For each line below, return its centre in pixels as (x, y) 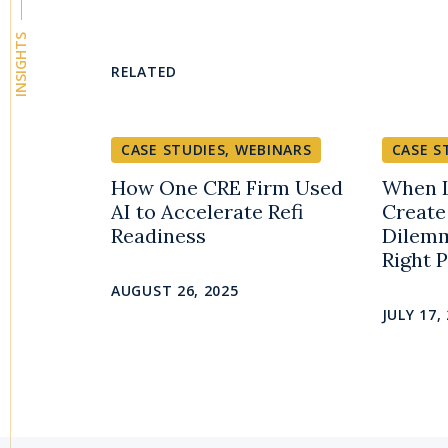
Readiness (158, 236)
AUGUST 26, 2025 (175, 291)
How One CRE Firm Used (227, 188)
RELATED (144, 72)
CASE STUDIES (173, 150)
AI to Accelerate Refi (207, 212)
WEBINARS (273, 150)
